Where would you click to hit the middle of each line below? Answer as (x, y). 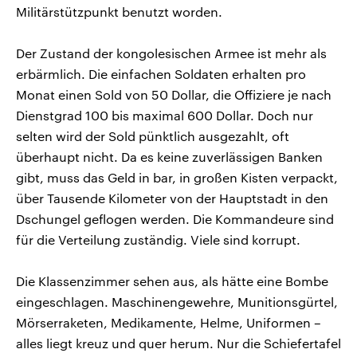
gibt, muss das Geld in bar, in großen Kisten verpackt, (177, 177)
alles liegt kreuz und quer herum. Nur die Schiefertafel (178, 343)
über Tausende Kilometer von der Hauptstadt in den (172, 198)
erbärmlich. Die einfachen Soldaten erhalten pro (161, 73)
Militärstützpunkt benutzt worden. (119, 11)
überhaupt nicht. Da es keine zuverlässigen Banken (169, 156)
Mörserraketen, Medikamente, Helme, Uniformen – (169, 322)
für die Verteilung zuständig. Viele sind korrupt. (158, 239)
